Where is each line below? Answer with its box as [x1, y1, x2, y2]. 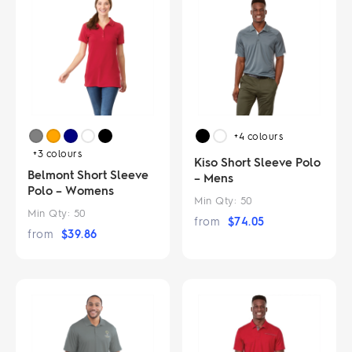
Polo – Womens [27, 181, 114, 198]
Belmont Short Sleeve [27, 166, 148, 182]
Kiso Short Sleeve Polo [194, 153, 321, 170]
